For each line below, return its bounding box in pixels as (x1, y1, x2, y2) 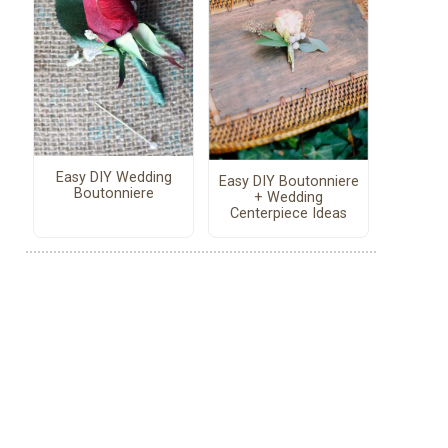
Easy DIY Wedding (55, 169, 172, 187)
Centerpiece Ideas (230, 205, 347, 223)
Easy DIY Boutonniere (218, 173, 359, 191)
